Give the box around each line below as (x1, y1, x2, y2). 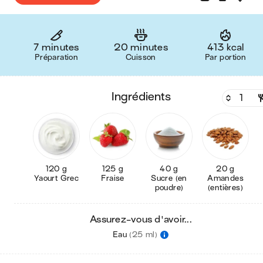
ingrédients (114, 90, 171, 103)
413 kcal (207, 42, 244, 53)
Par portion (204, 53, 247, 62)
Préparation (34, 53, 79, 62)
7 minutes (33, 42, 79, 53)
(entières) (207, 183, 243, 192)
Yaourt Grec (39, 174, 79, 183)
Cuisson (126, 53, 156, 62)
